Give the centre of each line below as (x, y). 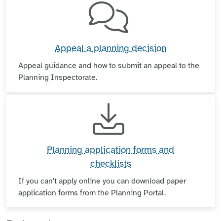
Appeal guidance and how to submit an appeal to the (109, 65)
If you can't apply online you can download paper (102, 181)
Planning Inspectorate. (58, 77)
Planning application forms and (110, 150)
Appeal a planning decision (110, 48)
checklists (110, 164)
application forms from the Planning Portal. (92, 193)
